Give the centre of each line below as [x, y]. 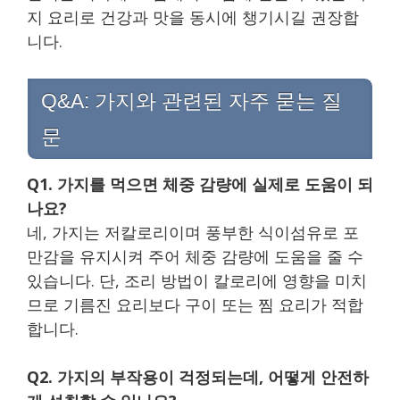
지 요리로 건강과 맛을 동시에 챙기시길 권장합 [193, 17]
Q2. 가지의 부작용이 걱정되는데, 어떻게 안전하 [198, 377]
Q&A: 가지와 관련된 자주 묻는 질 [192, 101]
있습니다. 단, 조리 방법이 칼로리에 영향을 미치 [197, 281]
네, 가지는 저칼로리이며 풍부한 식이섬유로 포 [193, 233]
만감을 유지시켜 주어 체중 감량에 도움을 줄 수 [195, 257]
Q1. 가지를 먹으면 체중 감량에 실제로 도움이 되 [200, 184]
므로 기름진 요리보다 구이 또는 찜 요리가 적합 [195, 305]
